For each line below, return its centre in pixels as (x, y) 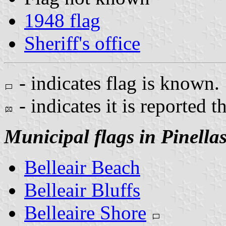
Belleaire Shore (85, 212)
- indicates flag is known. (117, 83)
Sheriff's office (82, 43)
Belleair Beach (82, 167)
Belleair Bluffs (82, 190)
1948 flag (62, 20)
